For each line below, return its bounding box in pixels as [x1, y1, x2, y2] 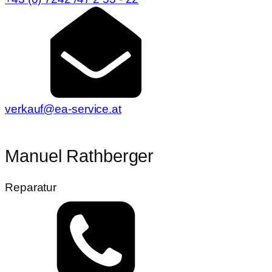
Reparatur [5, 181, 57, 194]
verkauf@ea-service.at [5, 103, 121, 116]
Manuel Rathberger [5, 146, 154, 166]
